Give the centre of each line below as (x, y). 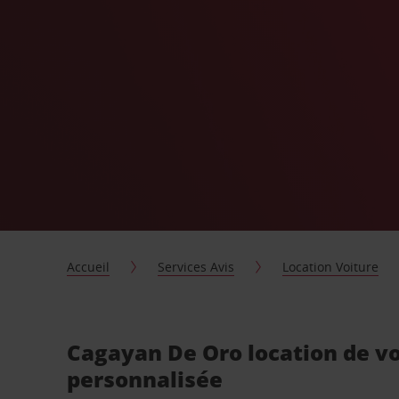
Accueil (89, 267)
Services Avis (196, 267)
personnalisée (145, 379)
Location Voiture (331, 267)
